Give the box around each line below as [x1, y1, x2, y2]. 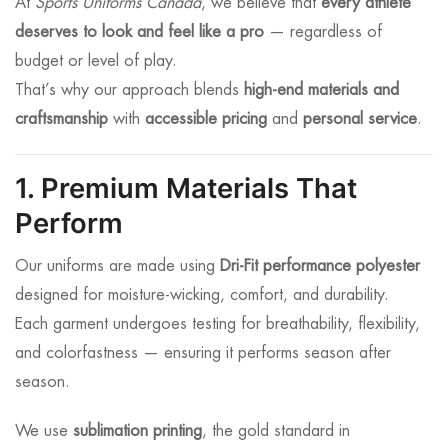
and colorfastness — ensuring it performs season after [15, 345, 391, 362]
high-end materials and [244, 81, 399, 98]
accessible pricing [145, 110, 267, 127]
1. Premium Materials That [15, 170, 357, 205]
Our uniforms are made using [15, 258, 220, 275]
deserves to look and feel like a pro [15, 23, 264, 40]
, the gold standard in [202, 423, 350, 440]
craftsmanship [15, 110, 108, 127]
